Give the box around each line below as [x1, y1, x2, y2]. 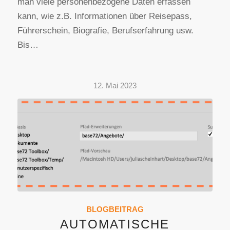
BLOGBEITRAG [86, 204, 144, 214]
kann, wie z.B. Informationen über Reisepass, [17, 11, 192, 22]
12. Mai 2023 [93, 81, 137, 90]
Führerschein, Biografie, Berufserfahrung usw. [17, 26, 194, 36]
